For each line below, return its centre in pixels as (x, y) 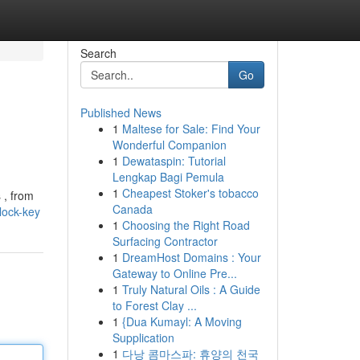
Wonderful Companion (169, 145)
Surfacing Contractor (165, 241)
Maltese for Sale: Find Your (191, 129)
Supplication (143, 337)
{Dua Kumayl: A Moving (182, 321)
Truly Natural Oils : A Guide (191, 289)
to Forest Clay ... (154, 305)
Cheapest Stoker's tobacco (190, 193)
